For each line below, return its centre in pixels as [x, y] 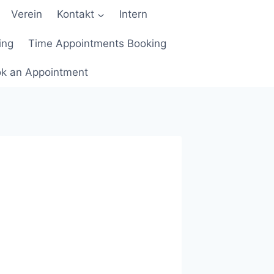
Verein [27, 14]
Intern [133, 14]
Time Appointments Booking [97, 43]
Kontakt [76, 14]
